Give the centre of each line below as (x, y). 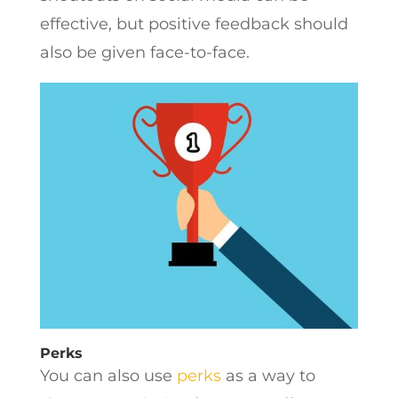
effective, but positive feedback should (194, 24)
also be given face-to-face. (144, 52)
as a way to (268, 376)
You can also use (108, 376)
